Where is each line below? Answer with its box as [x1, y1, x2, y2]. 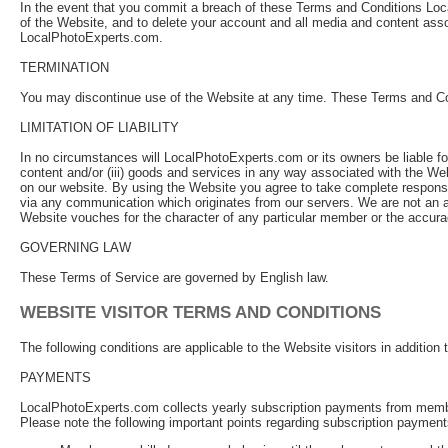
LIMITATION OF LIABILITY [20, 120, 179, 135]
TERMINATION [20, 60, 109, 75]
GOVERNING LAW [20, 240, 131, 255]
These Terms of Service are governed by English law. [20, 270, 329, 285]
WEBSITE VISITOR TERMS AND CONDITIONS [20, 302, 381, 322]
